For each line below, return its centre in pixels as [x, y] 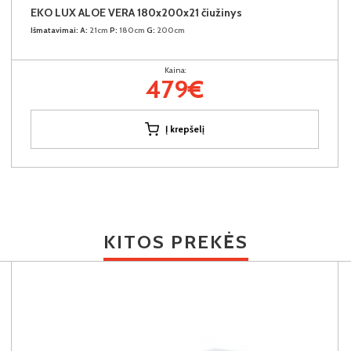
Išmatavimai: [54, 30]
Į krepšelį [185, 128]
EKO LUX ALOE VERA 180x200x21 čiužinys [136, 12]
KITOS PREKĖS [175, 241]
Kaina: [175, 70]
